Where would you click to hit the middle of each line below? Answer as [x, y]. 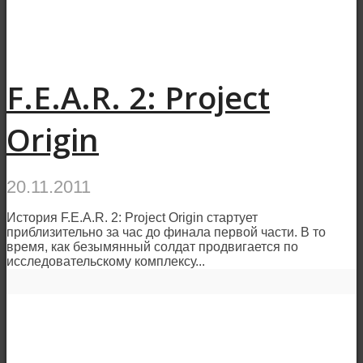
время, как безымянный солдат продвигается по [152, 246]
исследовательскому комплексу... [106, 261]
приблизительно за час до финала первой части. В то [166, 232]
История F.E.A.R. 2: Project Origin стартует [132, 217]
